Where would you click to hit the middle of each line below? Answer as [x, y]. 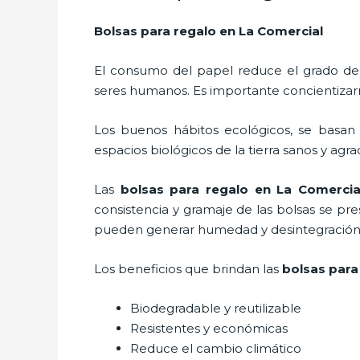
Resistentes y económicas [209, 328]
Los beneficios [138, 268]
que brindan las [232, 268]
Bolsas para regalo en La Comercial [209, 31]
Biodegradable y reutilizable [216, 308]
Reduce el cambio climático [216, 348]
